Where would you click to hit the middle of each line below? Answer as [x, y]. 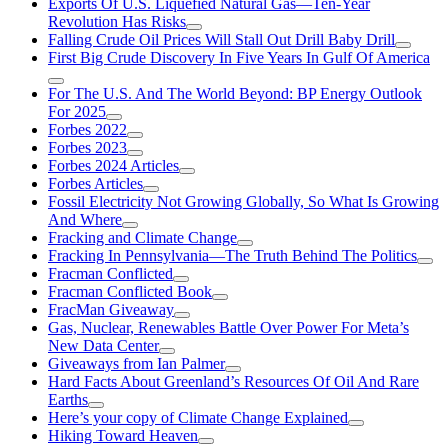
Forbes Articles [95, 183]
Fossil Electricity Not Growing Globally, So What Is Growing [243, 201]
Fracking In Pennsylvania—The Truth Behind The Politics [232, 255]
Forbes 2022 [87, 129]
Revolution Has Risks [117, 21]
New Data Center [103, 345]
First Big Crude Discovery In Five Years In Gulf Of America [239, 57]
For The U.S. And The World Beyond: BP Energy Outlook [235, 93]
